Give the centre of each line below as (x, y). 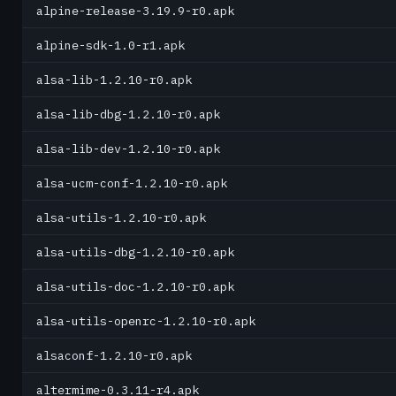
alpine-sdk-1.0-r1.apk (110, 45)
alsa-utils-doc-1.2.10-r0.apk (135, 286)
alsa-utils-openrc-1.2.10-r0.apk (146, 321)
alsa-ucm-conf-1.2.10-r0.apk (132, 183)
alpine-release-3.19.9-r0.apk (135, 11)
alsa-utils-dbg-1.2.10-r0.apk (135, 252)
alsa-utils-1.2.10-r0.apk (121, 217)
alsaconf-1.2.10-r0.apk (114, 355)
